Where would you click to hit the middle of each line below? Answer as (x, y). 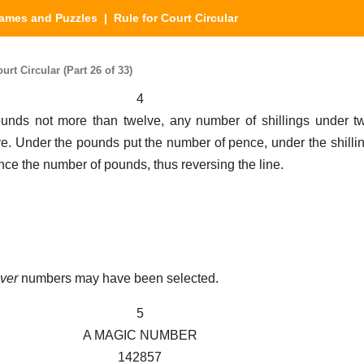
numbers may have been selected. (118, 279)
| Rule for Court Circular (168, 18)
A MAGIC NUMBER (140, 336)
